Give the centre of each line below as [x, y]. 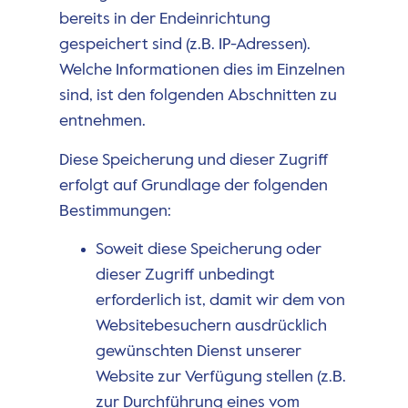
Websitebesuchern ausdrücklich [211, 326]
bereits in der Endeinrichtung [164, 20]
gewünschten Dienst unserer [198, 352]
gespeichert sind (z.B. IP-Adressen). [184, 45]
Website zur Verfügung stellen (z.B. [220, 377]
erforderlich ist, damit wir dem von [220, 301]
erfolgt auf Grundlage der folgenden [193, 185]
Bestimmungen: [115, 211]
